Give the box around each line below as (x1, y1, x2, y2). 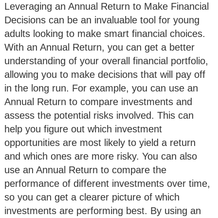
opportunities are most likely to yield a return (4, 137, 196, 148)
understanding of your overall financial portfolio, (4, 55, 208, 66)
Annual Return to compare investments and (4, 96, 192, 107)
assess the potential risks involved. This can (4, 109, 194, 121)
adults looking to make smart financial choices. (4, 28, 205, 39)
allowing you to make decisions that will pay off (4, 69, 205, 80)
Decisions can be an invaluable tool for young (4, 14, 200, 25)
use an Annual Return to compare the (4, 164, 166, 175)
